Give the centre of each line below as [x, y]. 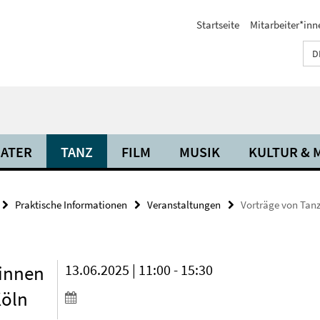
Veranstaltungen [184, 205]
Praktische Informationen [71, 205]
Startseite [218, 25]
